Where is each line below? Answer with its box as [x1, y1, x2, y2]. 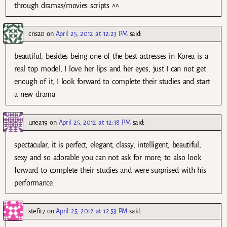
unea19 [28, 119, 48, 127]
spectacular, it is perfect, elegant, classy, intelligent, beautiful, [14, 141, 201, 149]
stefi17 [28, 207, 45, 215]
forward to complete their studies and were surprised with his [14, 166, 206, 175]
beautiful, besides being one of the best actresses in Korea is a [14, 52, 208, 60]
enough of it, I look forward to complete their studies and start [14, 77, 210, 86]
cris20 [28, 29, 45, 37]
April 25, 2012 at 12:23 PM [55, 29, 128, 37]
